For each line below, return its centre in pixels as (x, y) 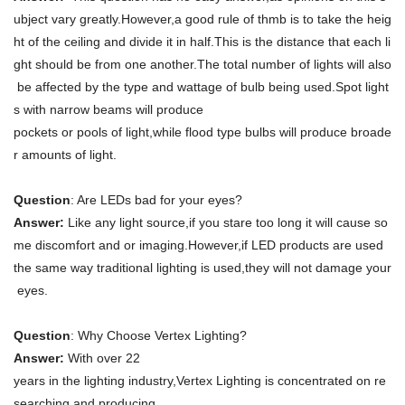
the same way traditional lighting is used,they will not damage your (202, 268)
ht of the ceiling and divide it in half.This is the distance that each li (202, 42)
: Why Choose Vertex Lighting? (159, 336)
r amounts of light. (65, 155)
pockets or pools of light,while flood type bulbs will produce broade (202, 132)
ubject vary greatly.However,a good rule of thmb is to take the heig (202, 19)
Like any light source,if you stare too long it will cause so (228, 223)
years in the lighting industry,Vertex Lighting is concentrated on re (200, 381)
